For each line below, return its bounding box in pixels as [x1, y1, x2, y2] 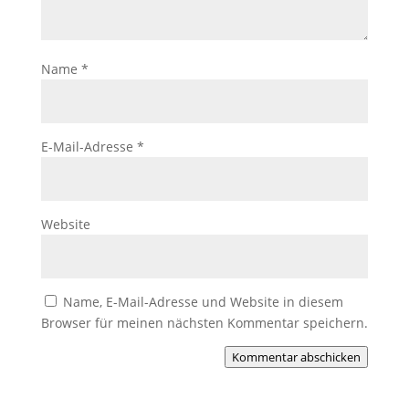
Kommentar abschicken [232, 349, 362, 366]
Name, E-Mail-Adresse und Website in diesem [62, 293, 343, 311]
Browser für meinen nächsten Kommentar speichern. [40, 314, 368, 332]
